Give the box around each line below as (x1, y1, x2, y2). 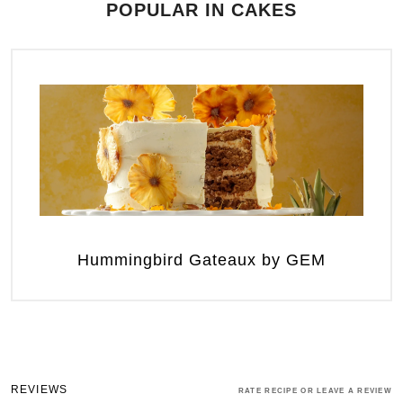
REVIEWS (11, 383, 68, 397)
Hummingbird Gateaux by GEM (77, 251, 326, 270)
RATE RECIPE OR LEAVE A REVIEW (237, 387, 392, 396)
